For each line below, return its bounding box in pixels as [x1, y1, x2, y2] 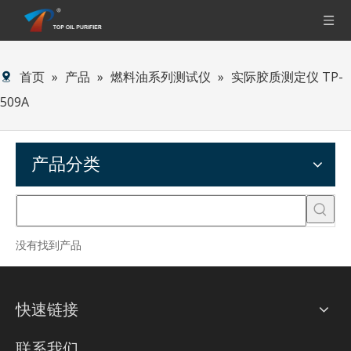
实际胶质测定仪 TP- [231, 68, 343, 85]
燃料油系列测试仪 [110, 68, 211, 85]
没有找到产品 [16, 237, 81, 252]
